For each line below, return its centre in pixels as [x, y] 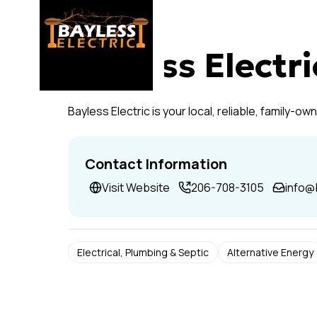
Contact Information [156, 164]
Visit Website [136, 188]
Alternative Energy [270, 252]
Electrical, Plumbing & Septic [143, 252]
